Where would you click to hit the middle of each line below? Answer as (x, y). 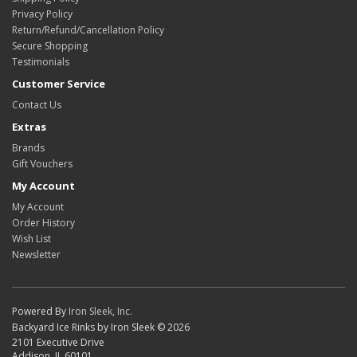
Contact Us (37, 104)
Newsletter (36, 254)
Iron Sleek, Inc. (100, 311)
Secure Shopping (50, 45)
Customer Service (59, 83)
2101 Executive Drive (58, 342)
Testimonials (41, 61)
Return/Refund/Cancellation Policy (88, 29)
